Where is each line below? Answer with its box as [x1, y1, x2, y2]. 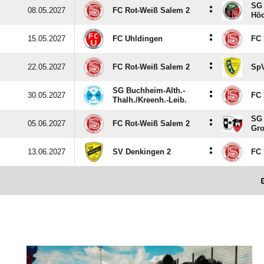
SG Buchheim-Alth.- [113, 86, 185, 95]
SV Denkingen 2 [113, 147, 171, 156]
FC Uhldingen [113, 34, 163, 43]
